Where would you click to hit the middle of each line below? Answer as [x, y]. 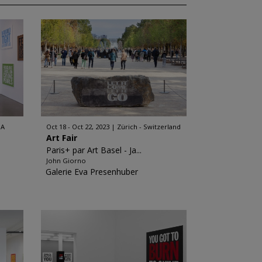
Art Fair [61, 138]
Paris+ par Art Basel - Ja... [94, 150]
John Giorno [66, 161]
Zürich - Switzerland [149, 127]
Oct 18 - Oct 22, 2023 [77, 127]
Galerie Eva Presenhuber [92, 172]
